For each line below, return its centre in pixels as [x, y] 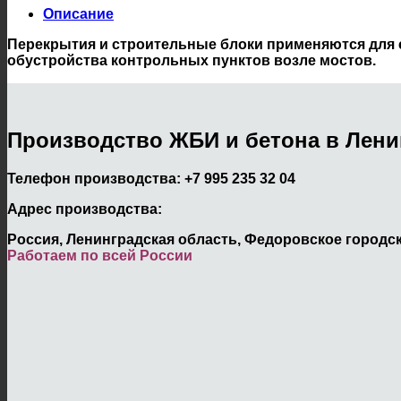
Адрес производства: [85, 209]
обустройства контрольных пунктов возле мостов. [192, 60]
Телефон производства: [96, 178]
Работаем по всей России [100, 255]
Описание [78, 13]
